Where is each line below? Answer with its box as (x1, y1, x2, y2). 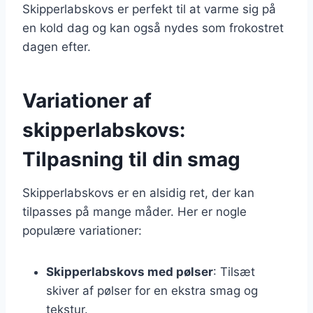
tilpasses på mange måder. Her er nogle (22, 204, 247, 219)
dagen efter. (22, 39, 91, 54)
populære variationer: (22, 223, 142, 238)
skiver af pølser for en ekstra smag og (46, 283, 258, 298)
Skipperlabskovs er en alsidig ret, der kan (22, 185, 254, 200)
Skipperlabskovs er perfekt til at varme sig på (22, 1, 276, 16)
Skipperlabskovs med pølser (46, 264, 213, 279)
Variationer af (22, 88, 152, 112)
